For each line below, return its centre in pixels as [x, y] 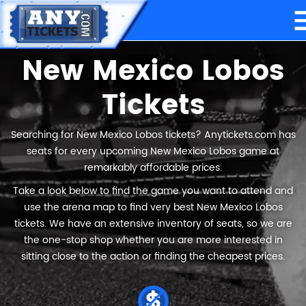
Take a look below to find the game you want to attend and [153, 191]
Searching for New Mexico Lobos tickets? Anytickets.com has [153, 135]
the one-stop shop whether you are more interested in [153, 240]
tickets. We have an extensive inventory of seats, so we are [153, 224]
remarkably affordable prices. [153, 168]
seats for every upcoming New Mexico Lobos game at [153, 151]
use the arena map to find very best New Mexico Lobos [153, 207]
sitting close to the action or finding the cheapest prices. [153, 256]
